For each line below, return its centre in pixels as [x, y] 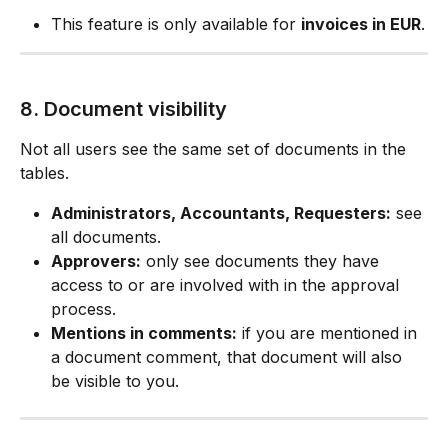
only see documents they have [262, 260]
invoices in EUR [361, 23]
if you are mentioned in [329, 332]
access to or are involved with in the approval [227, 284]
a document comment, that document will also [229, 356]
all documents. [106, 236]
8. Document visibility [123, 108]
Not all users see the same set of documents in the [215, 148]
